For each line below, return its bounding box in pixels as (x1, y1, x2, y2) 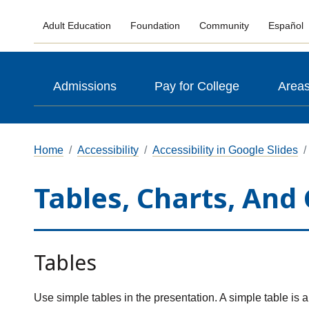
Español (268, 20, 303, 32)
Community (199, 20, 249, 32)
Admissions (52, 79, 117, 93)
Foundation (130, 20, 181, 32)
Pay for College (154, 79, 240, 93)
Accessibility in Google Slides (152, 144, 298, 156)
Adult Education (43, 20, 112, 32)
